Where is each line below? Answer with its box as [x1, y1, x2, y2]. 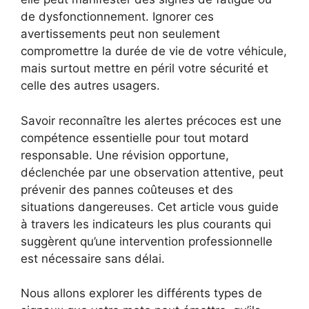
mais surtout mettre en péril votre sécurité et [21, 61, 268, 76]
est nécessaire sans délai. [21, 251, 165, 266]
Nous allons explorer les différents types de [21, 286, 262, 301]
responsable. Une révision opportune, [21, 148, 229, 162]
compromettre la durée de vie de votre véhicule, [21, 44, 287, 59]
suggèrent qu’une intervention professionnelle [21, 234, 272, 248]
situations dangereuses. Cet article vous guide [21, 199, 279, 214]
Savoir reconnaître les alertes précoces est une [21, 113, 281, 128]
